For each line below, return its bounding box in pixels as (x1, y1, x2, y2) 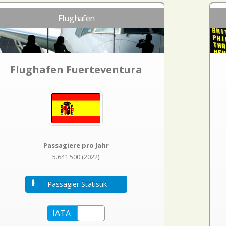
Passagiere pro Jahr (43, 140, 109, 150)
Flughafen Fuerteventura (10, 63, 142, 76)
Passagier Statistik (47, 179, 107, 189)
